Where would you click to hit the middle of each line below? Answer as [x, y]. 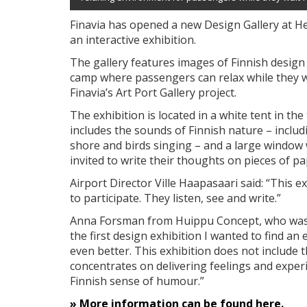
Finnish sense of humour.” [137, 281]
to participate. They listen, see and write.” [175, 198]
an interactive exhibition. [133, 39]
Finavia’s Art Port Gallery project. [153, 92]
